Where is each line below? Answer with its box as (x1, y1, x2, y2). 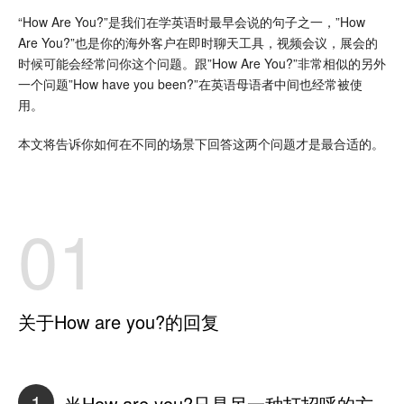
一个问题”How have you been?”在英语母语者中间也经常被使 (18, 74, 363, 93)
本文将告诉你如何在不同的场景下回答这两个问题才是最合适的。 (18, 133, 384, 152)
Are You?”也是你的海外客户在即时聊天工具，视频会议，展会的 (18, 32, 378, 51)
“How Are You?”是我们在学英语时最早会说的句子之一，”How (18, 12, 365, 31)
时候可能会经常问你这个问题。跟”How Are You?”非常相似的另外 (18, 53, 386, 72)
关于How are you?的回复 (18, 308, 219, 335)
